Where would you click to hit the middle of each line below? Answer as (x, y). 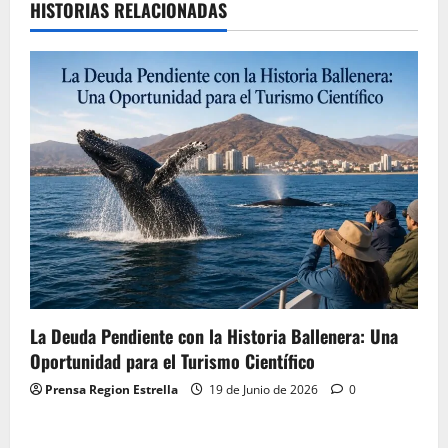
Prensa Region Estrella (111, 390)
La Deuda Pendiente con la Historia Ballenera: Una (214, 336)
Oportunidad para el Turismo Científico (172, 361)
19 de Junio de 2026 (263, 390)
